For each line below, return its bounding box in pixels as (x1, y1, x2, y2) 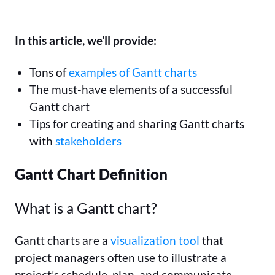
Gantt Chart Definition (15, 165, 168, 184)
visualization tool (110, 233, 199, 248)
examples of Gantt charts (69, 65, 197, 80)
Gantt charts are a (15, 233, 110, 248)
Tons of (29, 65, 69, 80)
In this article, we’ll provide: (15, 33, 157, 48)
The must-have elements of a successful (29, 82, 233, 97)
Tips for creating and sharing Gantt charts (29, 117, 244, 131)
